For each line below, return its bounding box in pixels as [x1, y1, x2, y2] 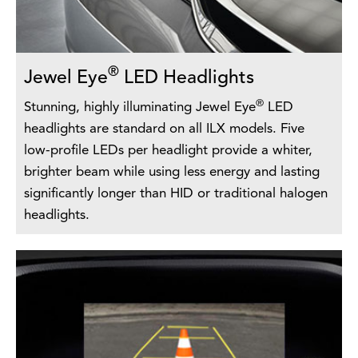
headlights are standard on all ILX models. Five [24, 122, 304, 137]
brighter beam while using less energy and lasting [24, 165, 320, 180]
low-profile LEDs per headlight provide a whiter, [24, 144, 312, 158]
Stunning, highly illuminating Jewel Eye [24, 101, 256, 115]
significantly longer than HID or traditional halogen [24, 187, 328, 201]
